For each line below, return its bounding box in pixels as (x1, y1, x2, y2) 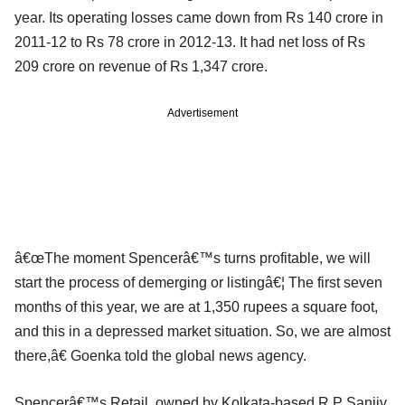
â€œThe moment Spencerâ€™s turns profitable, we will (14, 250, 371, 267)
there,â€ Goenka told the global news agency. (14, 348, 306, 364)
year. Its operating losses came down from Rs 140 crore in (14, 10, 383, 26)
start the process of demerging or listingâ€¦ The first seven (14, 275, 382, 291)
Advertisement (167, 107, 238, 120)
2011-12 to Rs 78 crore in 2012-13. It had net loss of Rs (14, 34, 365, 51)
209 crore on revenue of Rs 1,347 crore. (14, 59, 268, 75)
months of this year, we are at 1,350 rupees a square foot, (14, 299, 378, 316)
